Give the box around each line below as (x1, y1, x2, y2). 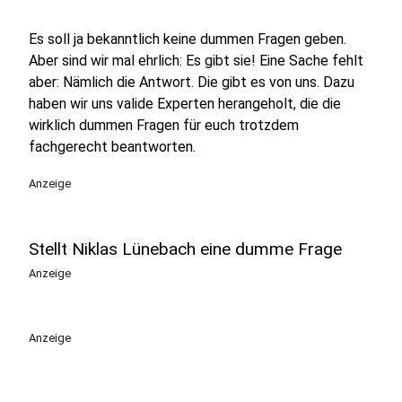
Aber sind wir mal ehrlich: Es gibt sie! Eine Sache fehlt (29, 52, 363, 69)
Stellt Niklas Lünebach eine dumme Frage (29, 239, 342, 259)
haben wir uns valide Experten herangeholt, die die (29, 95, 341, 112)
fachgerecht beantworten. (29, 138, 196, 155)
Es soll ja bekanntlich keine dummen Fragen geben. (29, 31, 346, 48)
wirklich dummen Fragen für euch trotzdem (29, 117, 299, 134)
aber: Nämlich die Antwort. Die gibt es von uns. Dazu (29, 74, 354, 91)
